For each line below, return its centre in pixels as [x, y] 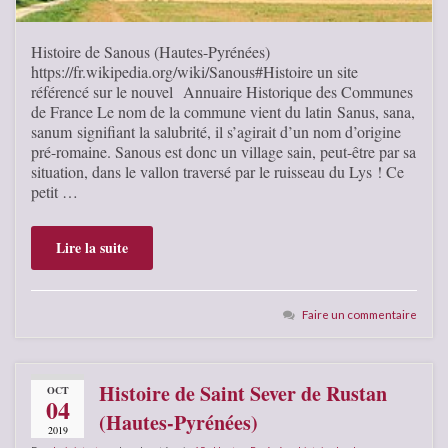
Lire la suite [92, 247]
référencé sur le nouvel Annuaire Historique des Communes [222, 91]
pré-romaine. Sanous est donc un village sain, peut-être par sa [223, 151]
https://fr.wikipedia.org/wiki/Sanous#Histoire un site [194, 71]
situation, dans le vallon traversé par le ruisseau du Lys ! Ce [217, 171]
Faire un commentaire [359, 313]
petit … [54, 191]
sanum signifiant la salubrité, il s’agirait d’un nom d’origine [216, 131]
